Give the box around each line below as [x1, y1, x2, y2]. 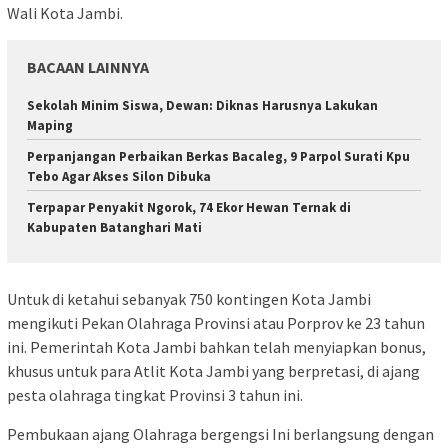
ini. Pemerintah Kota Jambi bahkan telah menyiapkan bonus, [7, 336, 426, 357]
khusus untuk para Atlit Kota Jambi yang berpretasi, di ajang [7, 360, 420, 381]
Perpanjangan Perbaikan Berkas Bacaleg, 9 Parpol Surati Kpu [27, 148, 410, 166]
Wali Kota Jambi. [7, 3, 123, 24]
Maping [27, 117, 73, 135]
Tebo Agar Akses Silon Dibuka [27, 168, 211, 186]
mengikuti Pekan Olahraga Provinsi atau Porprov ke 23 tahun [7, 312, 425, 333]
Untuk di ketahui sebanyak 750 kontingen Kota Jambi [7, 288, 371, 309]
